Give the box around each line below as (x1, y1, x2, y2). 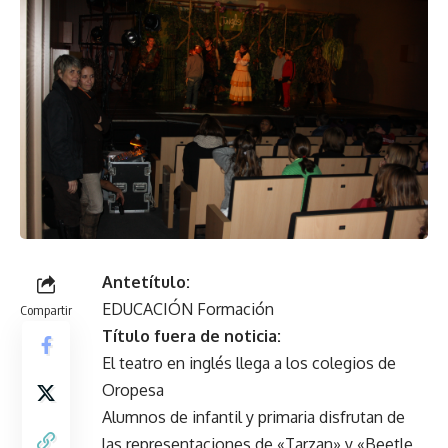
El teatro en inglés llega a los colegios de (102, 352, 396, 373)
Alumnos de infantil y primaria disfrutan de (102, 406, 405, 427)
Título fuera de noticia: (102, 325, 281, 346)
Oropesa (102, 379, 164, 400)
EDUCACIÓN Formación (102, 298, 274, 319)
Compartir (20, 301, 72, 318)
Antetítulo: (102, 271, 190, 292)
